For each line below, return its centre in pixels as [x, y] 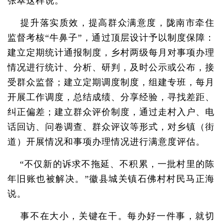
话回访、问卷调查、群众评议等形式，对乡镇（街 [111, 127]
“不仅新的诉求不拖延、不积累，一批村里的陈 [111, 164]
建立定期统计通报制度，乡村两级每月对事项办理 [111, 53]
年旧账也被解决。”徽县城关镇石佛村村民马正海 [111, 179]
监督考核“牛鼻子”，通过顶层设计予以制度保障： [111, 38]
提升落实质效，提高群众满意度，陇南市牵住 [111, 23]
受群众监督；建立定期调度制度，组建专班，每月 [111, 82]
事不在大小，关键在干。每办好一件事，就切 [111, 216]
